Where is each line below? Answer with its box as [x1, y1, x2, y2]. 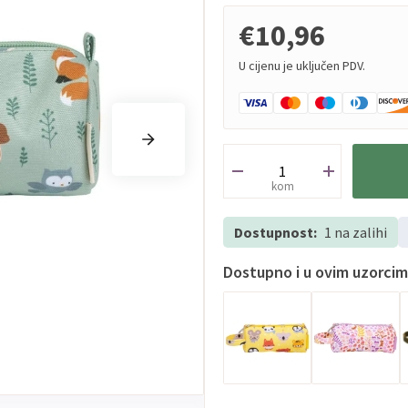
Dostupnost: [234, 223, 317, 241]
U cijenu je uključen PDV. [239, 57, 365, 74]
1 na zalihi [324, 223, 387, 241]
